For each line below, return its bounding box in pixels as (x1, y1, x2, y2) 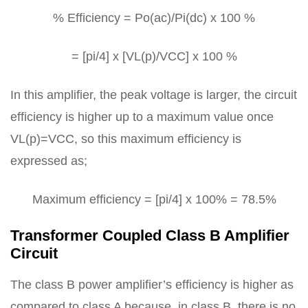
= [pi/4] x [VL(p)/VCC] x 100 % (71, 49, 237, 63)
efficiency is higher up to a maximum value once (10, 110, 274, 124)
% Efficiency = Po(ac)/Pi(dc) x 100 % (53, 11, 255, 25)
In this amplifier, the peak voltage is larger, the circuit (10, 88, 297, 102)
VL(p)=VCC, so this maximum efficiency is (10, 132, 241, 146)
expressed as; (10, 154, 87, 168)
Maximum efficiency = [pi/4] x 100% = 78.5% (32, 192, 276, 206)
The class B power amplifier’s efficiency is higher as (10, 278, 294, 291)
